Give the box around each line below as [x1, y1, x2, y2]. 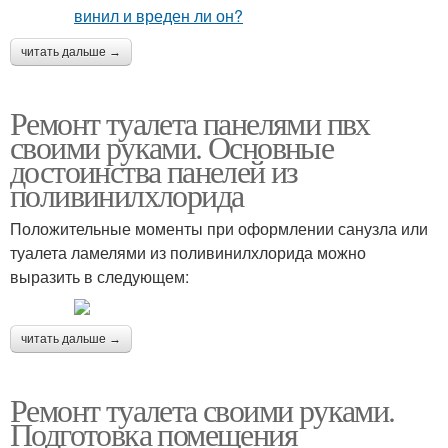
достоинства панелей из [10, 148, 298, 192]
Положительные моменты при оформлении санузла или [10, 216, 428, 240]
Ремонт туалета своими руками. [10, 387, 395, 431]
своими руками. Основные [10, 124, 334, 168]
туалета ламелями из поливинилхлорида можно [10, 240, 366, 264]
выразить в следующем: [10, 264, 189, 288]
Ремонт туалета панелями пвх [10, 100, 370, 144]
